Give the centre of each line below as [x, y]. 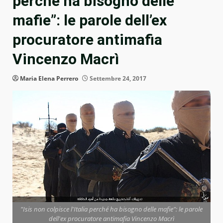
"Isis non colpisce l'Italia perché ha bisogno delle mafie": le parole [111, 209]
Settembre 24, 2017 [117, 79]
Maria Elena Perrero [49, 79]
